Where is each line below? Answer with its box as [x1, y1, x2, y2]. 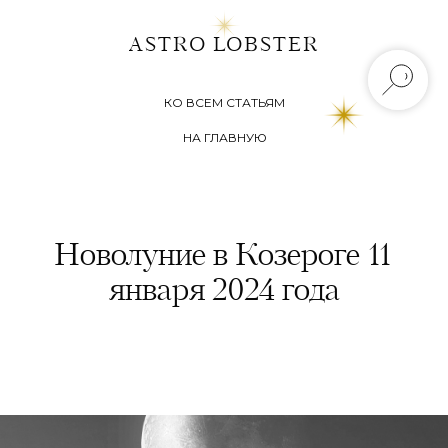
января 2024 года [108, 277, 340, 307]
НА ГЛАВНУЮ [182, 130, 267, 145]
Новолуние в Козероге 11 [54, 242, 394, 272]
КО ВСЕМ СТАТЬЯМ [164, 95, 285, 110]
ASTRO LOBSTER [129, 36, 319, 55]
